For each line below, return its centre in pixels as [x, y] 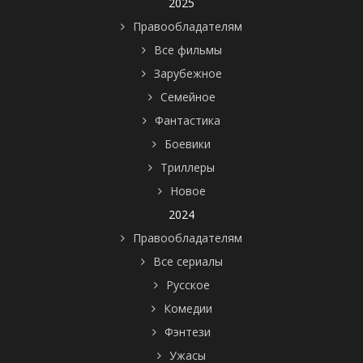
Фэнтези [188, 331]
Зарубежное [188, 73]
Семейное [188, 96]
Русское [188, 284]
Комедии [188, 308]
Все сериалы [188, 261]
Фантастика [188, 120]
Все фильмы [188, 49]
